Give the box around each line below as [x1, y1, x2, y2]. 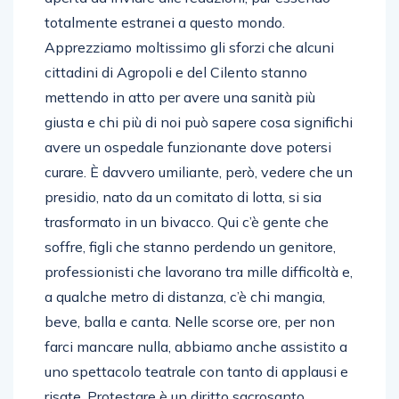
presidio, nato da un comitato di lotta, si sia [45, 187, 322, 206]
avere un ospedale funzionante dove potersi [45, 137, 331, 156]
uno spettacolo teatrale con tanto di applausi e [45, 362, 348, 380]
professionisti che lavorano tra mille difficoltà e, [45, 262, 353, 281]
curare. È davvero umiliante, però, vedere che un [45, 162, 353, 181]
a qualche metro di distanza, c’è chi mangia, [45, 287, 325, 305]
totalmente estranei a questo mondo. [45, 12, 285, 31]
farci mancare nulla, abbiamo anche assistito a [45, 337, 347, 355]
